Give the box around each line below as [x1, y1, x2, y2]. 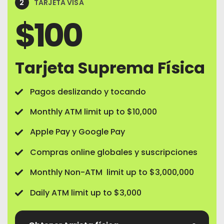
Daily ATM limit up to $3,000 [30, 186, 141, 198]
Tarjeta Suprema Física [15, 56, 205, 79]
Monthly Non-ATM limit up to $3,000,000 [30, 166, 194, 178]
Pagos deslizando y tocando [30, 85, 146, 97]
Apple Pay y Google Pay [30, 126, 125, 138]
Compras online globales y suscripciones [30, 146, 199, 158]
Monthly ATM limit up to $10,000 [30, 106, 157, 118]
